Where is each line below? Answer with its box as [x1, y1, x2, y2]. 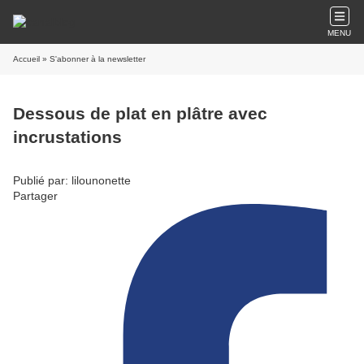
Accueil [13, 54, 40, 63]
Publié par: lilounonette [13, 173, 131, 187]
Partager [13, 188, 58, 202]
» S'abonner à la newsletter [40, 54, 145, 63]
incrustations [13, 128, 122, 147]
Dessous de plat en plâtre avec [13, 104, 267, 123]
